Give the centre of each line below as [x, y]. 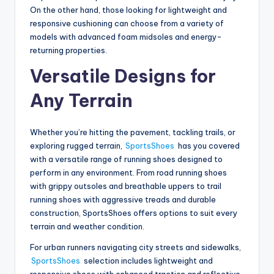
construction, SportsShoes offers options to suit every [134, 213]
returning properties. [68, 50]
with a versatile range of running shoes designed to [126, 159]
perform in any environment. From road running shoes [128, 172]
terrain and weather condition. [87, 226]
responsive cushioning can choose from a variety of [127, 23]
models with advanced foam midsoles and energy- [126, 36]
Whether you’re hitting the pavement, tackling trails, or [133, 132]
